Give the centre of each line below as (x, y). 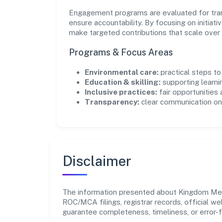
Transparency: (112, 102)
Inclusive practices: (121, 92)
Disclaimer (97, 161)
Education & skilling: (123, 82)
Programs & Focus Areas (121, 52)
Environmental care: (122, 72)
